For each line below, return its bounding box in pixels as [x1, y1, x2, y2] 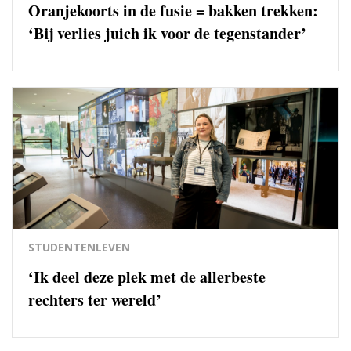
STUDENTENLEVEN [28, 239, 130, 255]
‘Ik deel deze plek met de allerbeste [28, 265, 266, 288]
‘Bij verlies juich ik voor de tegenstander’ [28, 21, 306, 45]
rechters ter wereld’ [28, 288, 161, 311]
